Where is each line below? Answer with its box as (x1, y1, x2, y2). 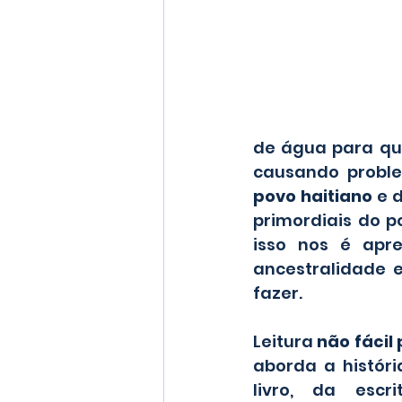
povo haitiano (253, 185, 373, 208)
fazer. (253, 282, 302, 305)
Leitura (253, 330, 318, 354)
